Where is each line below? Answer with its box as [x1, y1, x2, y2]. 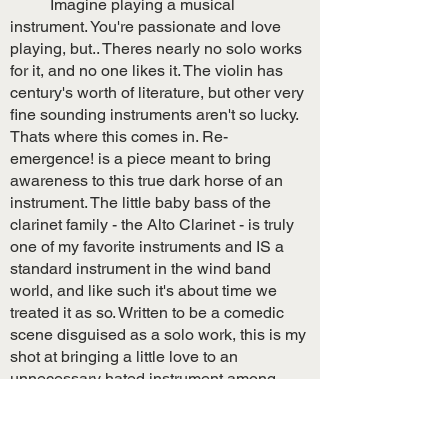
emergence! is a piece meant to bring [10, 149, 271, 168]
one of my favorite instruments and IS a [10, 237, 284, 256]
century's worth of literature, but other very [10, 83, 304, 102]
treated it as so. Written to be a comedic [10, 303, 284, 322]
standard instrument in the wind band [10, 259, 271, 278]
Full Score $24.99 [10, 423, 136, 442]
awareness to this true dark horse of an [10, 171, 283, 190]
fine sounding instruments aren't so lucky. [10, 105, 298, 124]
